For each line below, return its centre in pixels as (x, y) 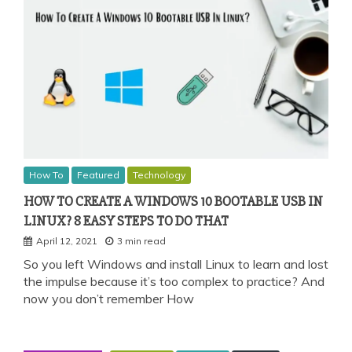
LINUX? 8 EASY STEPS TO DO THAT (126, 220)
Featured (98, 174)
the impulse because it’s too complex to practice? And (174, 281)
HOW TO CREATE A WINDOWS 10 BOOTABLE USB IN (173, 201)
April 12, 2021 (67, 240)
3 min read (141, 240)
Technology (159, 174)
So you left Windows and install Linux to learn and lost (176, 264)
